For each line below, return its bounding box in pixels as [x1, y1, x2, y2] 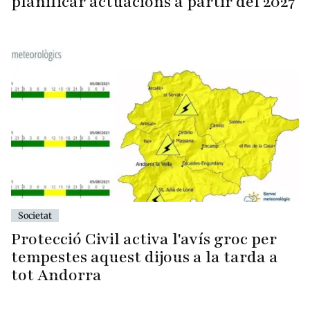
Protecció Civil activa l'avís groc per [11, 228, 277, 250]
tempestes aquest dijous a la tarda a [11, 246, 278, 268]
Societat [18, 209, 52, 221]
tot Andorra [11, 264, 102, 286]
